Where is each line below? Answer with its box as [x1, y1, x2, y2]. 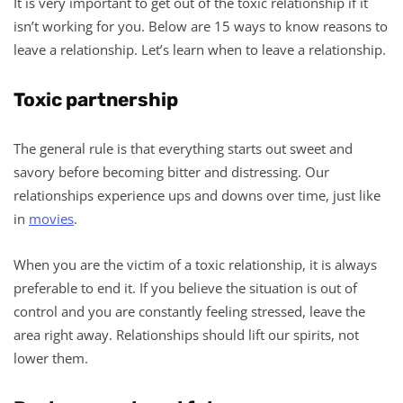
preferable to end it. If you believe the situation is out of [13, 278, 357, 297]
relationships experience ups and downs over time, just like [13, 185, 381, 204]
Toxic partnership [13, 87, 178, 111]
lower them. [13, 348, 88, 367]
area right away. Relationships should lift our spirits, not [13, 325, 359, 344]
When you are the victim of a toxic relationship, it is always [13, 255, 377, 273]
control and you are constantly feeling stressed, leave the [13, 301, 365, 320]
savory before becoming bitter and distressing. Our [13, 162, 329, 181]
